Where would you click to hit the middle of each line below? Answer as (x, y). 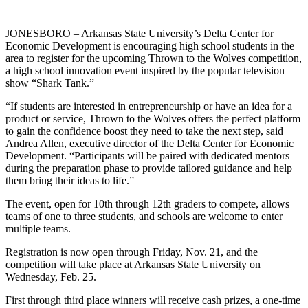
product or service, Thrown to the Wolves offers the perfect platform (153, 118)
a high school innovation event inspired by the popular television (145, 70)
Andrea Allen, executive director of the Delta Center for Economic (150, 143)
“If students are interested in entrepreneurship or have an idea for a (149, 106)
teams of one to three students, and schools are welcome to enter (144, 216)
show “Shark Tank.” (50, 82)
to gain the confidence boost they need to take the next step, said (144, 131)
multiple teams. (38, 228)
